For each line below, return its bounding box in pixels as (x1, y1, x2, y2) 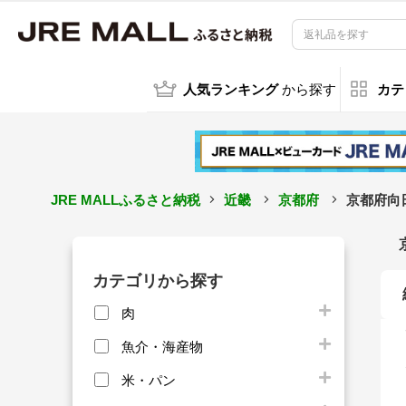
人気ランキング (182, 82, 278, 98)
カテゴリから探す (92, 271, 223, 290)
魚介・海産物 (121, 338, 203, 354)
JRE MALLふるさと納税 (50, 191, 200, 208)
